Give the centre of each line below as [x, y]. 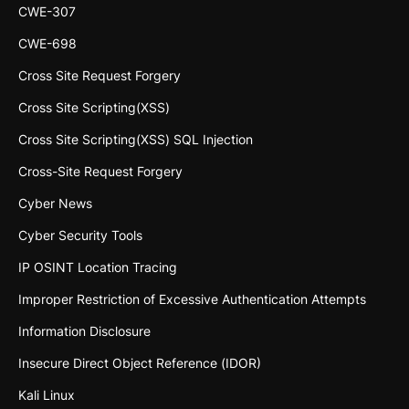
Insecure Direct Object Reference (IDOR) [140, 363]
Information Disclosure [84, 331]
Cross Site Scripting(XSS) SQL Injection [136, 140]
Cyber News [55, 204]
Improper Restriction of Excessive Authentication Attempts [192, 299]
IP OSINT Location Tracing [98, 267]
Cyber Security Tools [80, 236]
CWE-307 [47, 12]
